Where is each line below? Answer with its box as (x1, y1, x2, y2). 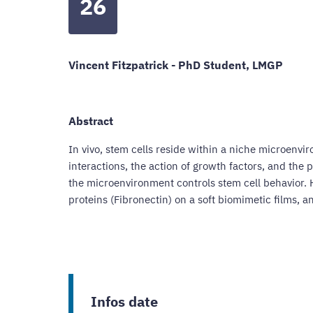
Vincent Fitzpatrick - (68, 58, 178, 73)
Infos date (91, 291, 159, 311)
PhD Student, (178, 58, 252, 73)
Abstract (68, 114, 113, 129)
